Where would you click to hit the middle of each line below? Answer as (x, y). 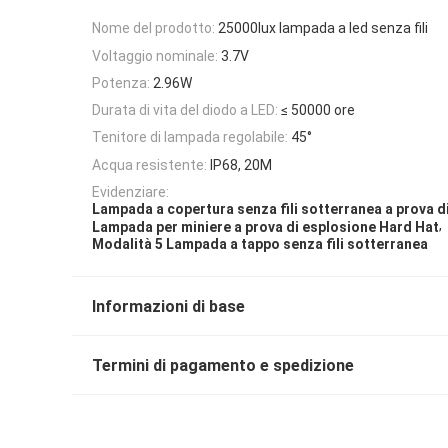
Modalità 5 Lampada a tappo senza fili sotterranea (260, 243)
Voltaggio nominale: (155, 55)
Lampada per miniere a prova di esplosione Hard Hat (265, 226)
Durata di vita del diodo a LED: (185, 110)
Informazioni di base (168, 306)
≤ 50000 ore (318, 110)
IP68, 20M (241, 164)
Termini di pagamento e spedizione (223, 365)
